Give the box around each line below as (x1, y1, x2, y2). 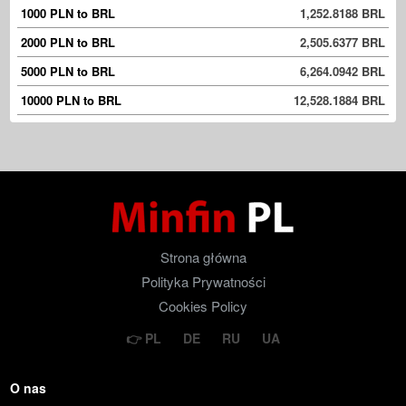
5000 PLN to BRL (21, 63, 115, 81)
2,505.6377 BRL (300, 34, 385, 52)
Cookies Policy (159, 296, 247, 316)
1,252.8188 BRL (300, 5, 385, 23)
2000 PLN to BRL (21, 34, 115, 52)
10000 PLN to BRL (21, 92, 121, 110)
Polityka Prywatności (140, 272, 266, 292)
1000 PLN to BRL (21, 5, 115, 23)
